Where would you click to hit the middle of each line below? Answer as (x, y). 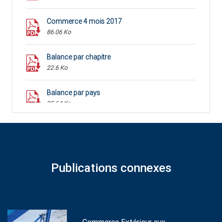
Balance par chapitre (79, 57)
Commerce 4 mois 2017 (84, 22)
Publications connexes (111, 168)
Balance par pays (73, 93)
